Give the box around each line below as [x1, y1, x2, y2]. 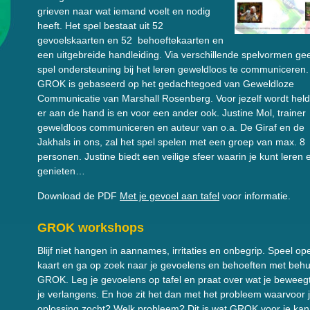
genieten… [37, 165, 85, 176]
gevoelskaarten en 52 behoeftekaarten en [37, 35, 224, 46]
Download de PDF [37, 190, 120, 201]
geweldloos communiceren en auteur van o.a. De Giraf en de [37, 122, 304, 133]
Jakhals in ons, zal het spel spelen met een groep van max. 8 [37, 136, 305, 147]
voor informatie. [219, 190, 291, 201]
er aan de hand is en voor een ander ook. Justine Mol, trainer [37, 107, 306, 118]
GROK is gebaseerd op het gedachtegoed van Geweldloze [37, 78, 294, 89]
